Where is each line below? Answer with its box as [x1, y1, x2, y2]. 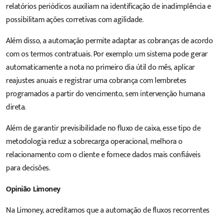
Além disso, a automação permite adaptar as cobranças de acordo [6, 34, 213, 48]
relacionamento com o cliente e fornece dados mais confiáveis [6, 148, 200, 162]
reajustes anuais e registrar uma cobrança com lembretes [6, 74, 187, 88]
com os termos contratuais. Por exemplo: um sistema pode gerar [6, 48, 208, 61]
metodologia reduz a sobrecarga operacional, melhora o [6, 135, 183, 149]
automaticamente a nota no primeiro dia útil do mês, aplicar [6, 61, 195, 75]
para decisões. [6, 162, 52, 175]
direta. [6, 101, 27, 114]
